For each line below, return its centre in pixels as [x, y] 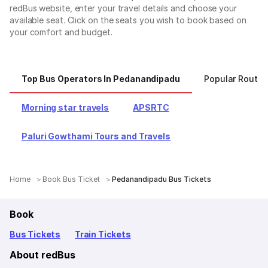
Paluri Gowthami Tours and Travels [96, 136]
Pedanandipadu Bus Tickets [162, 179]
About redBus [42, 255]
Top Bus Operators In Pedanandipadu [101, 78]
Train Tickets [103, 234]
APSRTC [151, 107]
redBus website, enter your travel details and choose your [123, 8]
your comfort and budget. [61, 32]
